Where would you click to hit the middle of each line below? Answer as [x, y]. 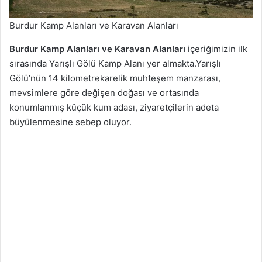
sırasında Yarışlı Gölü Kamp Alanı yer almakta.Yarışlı [115, 64]
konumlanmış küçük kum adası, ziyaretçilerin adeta [114, 108]
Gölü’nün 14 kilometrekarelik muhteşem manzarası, [115, 78]
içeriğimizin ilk [216, 49]
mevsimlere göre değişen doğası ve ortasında [104, 93]
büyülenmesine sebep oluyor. [70, 122]
